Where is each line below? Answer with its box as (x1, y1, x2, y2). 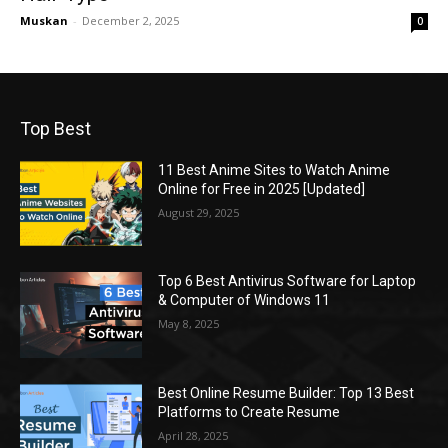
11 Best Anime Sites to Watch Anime (158, 161, 391, 178)
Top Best (20, 117, 91, 139)
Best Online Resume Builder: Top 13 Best (158, 384, 415, 401)
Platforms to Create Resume (158, 403, 341, 420)
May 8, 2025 (158, 316, 220, 332)
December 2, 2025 (82, 12, 179, 28)
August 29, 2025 (158, 204, 240, 220)
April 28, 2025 (158, 427, 229, 443)
